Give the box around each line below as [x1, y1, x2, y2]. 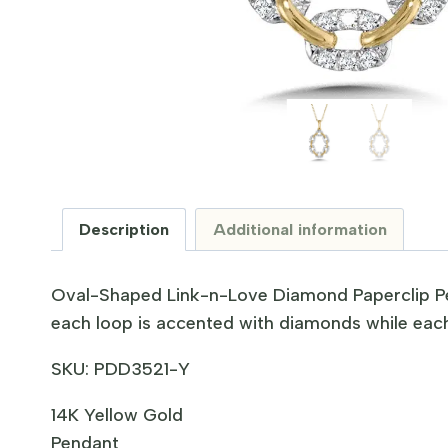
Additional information [212, 220, 387, 240]
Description [79, 220, 170, 240]
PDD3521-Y [94, 357, 190, 380]
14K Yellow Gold [51, 403, 183, 426]
